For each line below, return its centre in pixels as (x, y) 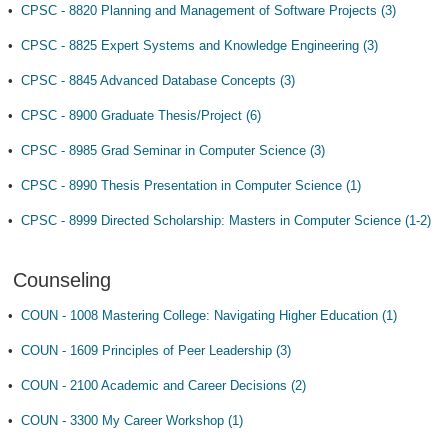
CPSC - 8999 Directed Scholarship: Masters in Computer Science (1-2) (226, 220)
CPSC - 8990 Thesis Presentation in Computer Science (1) (191, 185)
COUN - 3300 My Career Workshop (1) (132, 420)
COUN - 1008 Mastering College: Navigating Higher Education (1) (209, 315)
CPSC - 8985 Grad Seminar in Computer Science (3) (173, 150)
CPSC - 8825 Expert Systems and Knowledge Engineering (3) (199, 45)
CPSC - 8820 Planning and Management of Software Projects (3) (208, 10)
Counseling (62, 280)
